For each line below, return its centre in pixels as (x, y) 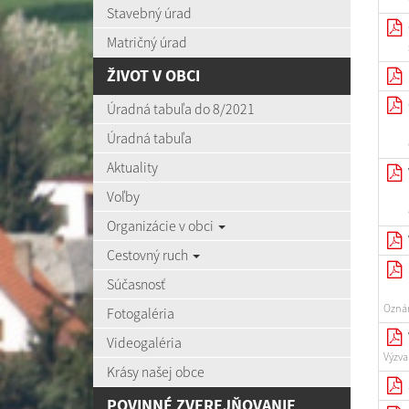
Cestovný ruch (149, 255)
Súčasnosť (136, 284)
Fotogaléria (141, 313)
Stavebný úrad (149, 13)
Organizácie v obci (162, 225)
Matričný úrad (147, 42)
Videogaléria (144, 342)
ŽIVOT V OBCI (153, 76)
